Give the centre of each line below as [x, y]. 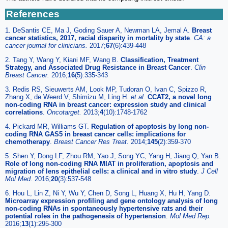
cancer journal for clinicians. [47, 45]
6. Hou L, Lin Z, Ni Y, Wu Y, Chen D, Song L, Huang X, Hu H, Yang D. [108, 193]
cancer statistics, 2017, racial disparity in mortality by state [97, 38]
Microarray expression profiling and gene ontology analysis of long [111, 201]
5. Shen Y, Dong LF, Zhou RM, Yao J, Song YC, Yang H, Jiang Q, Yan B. [113, 156]
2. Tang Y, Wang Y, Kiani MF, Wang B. [63, 60]
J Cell [209, 171]
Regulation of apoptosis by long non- [150, 126]
